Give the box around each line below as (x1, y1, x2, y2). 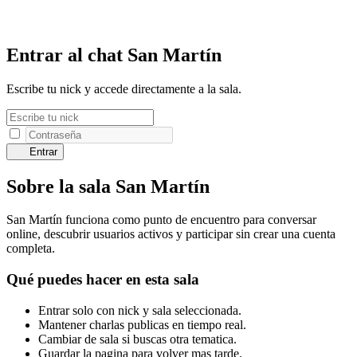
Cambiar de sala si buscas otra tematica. (38, 331, 237, 346)
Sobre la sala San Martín (6, 175, 210, 197)
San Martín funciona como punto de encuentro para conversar (6, 213, 316, 227)
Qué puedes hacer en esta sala (6, 271, 199, 288)
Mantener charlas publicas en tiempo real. (38, 317, 246, 331)
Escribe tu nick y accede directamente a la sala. (6, 81, 241, 96)
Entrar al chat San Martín (6, 44, 222, 65)
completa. (6, 241, 55, 256)
